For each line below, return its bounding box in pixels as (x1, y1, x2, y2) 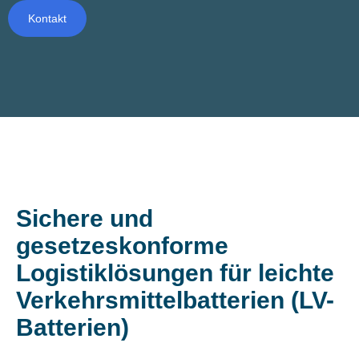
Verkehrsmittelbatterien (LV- (16, 286, 334, 313)
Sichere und (16, 204, 153, 232)
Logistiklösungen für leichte (16, 259, 334, 286)
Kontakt (28, 11, 67, 25)
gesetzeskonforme (16, 232, 228, 259)
